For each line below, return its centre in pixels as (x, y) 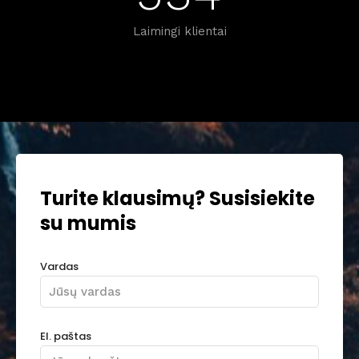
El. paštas (66, 336)
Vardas (59, 266)
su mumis (88, 223)
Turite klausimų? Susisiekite (177, 198)
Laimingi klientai (179, 31)
